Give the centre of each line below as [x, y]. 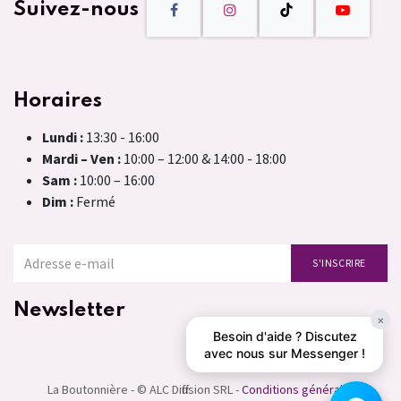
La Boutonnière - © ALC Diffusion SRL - [143, 389]
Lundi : [63, 137]
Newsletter [69, 310]
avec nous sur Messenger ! [285, 353]
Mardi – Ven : [83, 158]
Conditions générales [299, 389]
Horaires [58, 100]
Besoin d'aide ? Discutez [285, 336]
